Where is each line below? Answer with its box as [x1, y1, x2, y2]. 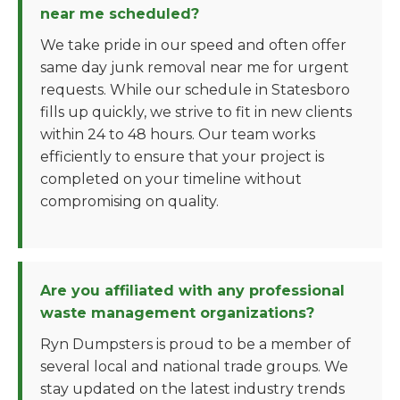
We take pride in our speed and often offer [40, 37, 346, 54]
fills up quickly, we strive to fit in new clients [40, 104, 352, 121]
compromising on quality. [40, 193, 219, 210]
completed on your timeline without [40, 171, 302, 187]
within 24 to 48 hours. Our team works [40, 126, 315, 143]
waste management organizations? [40, 304, 314, 321]
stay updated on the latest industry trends [40, 380, 345, 397]
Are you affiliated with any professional [40, 282, 345, 299]
